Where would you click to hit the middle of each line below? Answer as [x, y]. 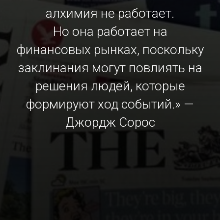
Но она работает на [110, 31]
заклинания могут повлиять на [110, 68]
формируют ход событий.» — [110, 104]
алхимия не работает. [110, 13]
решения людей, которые [110, 86]
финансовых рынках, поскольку [110, 50]
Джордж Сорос [110, 122]
